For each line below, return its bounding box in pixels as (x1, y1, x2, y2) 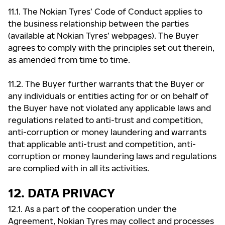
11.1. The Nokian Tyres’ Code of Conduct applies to (8, 7, 202, 17)
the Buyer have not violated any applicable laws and (8, 103, 211, 113)
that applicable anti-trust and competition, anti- (8, 139, 196, 149)
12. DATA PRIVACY (8, 185, 115, 200)
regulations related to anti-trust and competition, (8, 115, 203, 125)
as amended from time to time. (8, 55, 130, 65)
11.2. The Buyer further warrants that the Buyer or (8, 79, 204, 89)
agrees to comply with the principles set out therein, (8, 43, 214, 53)
